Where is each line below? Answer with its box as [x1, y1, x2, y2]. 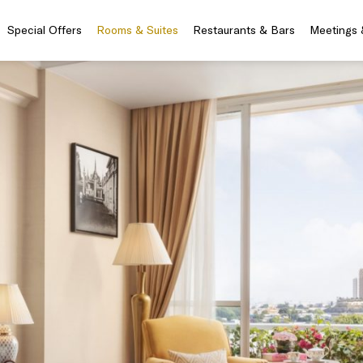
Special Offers [7, 23, 82, 37]
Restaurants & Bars [193, 23, 295, 37]
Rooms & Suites [96, 23, 178, 37]
